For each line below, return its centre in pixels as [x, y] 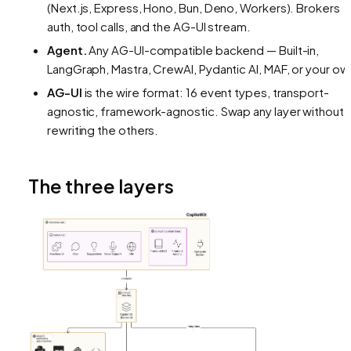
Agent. [67, 49]
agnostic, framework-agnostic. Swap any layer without [195, 110]
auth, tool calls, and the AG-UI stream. [149, 26]
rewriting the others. [103, 129]
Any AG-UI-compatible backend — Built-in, [203, 49]
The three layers [101, 185]
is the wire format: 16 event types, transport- [205, 92]
